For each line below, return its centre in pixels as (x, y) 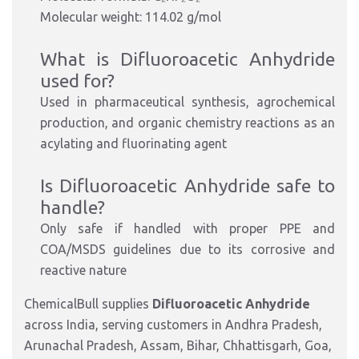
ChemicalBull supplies (88, 304)
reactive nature (83, 270)
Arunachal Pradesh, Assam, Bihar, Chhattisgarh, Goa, (178, 345)
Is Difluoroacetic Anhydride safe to (188, 186)
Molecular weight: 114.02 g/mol (131, 17)
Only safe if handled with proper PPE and (188, 228)
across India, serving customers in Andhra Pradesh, (173, 325)
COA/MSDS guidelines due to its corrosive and (188, 249)
